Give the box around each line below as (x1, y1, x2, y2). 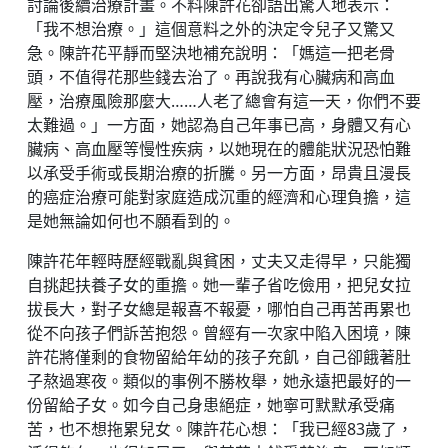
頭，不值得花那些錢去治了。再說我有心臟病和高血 (27, 66, 395, 89)
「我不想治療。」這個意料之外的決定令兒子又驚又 (27, 18, 395, 41)
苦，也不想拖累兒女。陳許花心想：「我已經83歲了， (27, 418, 413, 441)
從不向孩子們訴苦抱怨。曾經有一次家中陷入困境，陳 (27, 322, 411, 345)
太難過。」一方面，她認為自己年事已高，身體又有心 (27, 114, 411, 137)
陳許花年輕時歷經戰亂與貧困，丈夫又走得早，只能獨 (27, 250, 411, 273)
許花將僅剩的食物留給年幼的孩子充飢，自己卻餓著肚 (27, 346, 411, 369)
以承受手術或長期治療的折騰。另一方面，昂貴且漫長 (27, 162, 411, 185)
